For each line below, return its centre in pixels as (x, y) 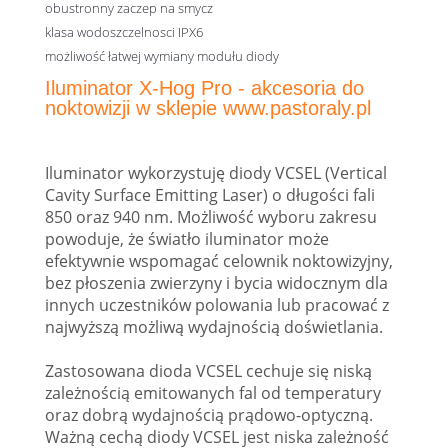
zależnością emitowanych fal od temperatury (213, 392)
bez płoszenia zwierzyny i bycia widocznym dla (216, 282)
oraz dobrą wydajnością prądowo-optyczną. (209, 414)
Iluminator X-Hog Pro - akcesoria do (204, 87)
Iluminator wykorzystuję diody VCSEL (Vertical (216, 172)
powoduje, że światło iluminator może (187, 238)
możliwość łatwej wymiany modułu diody (162, 55)
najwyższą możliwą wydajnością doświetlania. (214, 326)
